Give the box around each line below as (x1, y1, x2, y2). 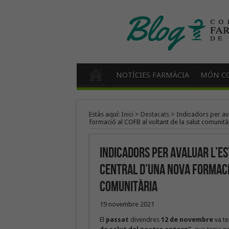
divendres (128, 216, 161, 223)
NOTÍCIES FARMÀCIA (116, 71, 189, 80)
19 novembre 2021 (99, 200, 154, 208)
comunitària (99, 178, 157, 195)
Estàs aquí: (88, 110, 121, 118)
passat (105, 216, 129, 223)
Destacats (140, 110, 169, 118)
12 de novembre (161, 216, 213, 223)
